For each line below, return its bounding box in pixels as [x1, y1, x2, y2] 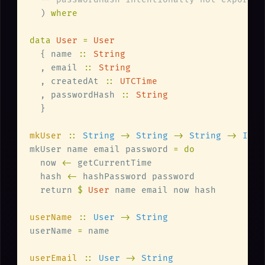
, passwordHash [30, 90, 120, 101]
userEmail [30, 253, 83, 264]
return [30, 185, 77, 196]
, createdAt [30, 76, 104, 87]
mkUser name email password [30, 144, 173, 155]
